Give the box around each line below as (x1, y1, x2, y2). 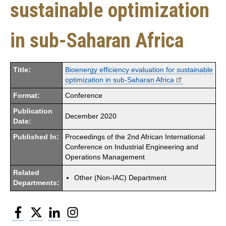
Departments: (13, 179, 60, 187)
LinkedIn (61, 205, 87, 214)
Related (13, 168, 39, 177)
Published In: (13, 133, 59, 141)
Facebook (24, 205, 56, 214)
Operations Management (65, 153, 145, 161)
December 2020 (65, 112, 117, 120)
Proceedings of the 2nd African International (65, 133, 205, 141)
